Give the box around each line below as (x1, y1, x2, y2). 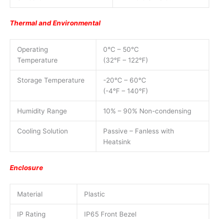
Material (17, 190, 43, 198)
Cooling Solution (17, 127, 68, 135)
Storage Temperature (17, 76, 85, 85)
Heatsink (103, 138, 131, 146)
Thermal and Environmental (10, 19, 101, 27)
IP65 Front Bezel (84, 210, 136, 218)
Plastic (84, 190, 105, 198)
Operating (17, 45, 48, 54)
